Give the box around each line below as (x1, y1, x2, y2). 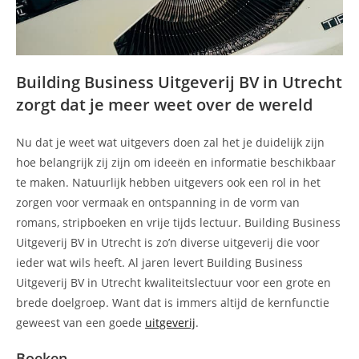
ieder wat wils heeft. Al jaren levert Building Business (16, 254, 303, 270)
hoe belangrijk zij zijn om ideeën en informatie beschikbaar (16, 154, 336, 170)
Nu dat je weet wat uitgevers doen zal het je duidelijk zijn (16, 134, 325, 150)
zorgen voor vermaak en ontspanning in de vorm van (16, 194, 300, 210)
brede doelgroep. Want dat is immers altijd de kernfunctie (16, 294, 329, 310)
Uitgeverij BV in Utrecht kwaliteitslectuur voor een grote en (16, 274, 331, 290)
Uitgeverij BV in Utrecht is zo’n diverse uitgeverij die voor (16, 234, 320, 250)
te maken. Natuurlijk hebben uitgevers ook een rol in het (16, 174, 321, 190)
